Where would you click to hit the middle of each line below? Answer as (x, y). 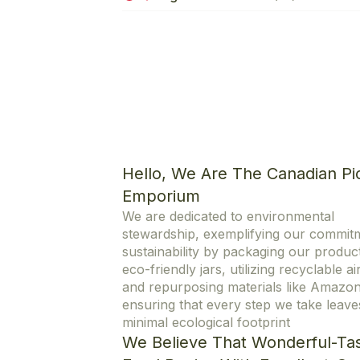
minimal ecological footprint (206, 322)
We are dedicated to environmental (228, 216)
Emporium (161, 196)
